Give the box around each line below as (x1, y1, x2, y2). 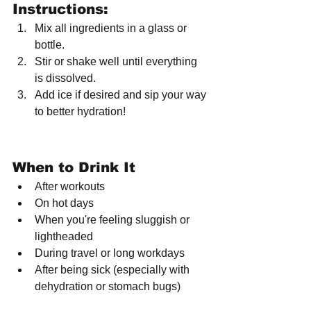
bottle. (35, 39, 65, 51)
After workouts (35, 180, 105, 193)
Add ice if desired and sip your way (35, 89, 209, 101)
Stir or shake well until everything (35, 56, 200, 68)
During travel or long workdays (35, 247, 185, 260)
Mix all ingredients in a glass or (35, 22, 190, 35)
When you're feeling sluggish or (35, 214, 192, 226)
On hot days (35, 197, 94, 210)
